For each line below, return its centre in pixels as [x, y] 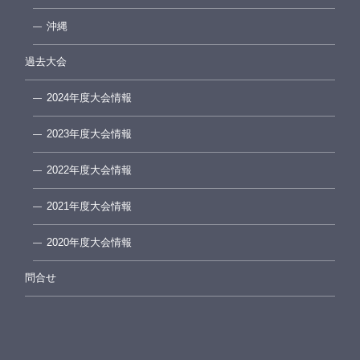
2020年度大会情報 [89, 243]
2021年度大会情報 [89, 207]
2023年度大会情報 [89, 135]
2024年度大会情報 [89, 98]
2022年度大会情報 [89, 171]
